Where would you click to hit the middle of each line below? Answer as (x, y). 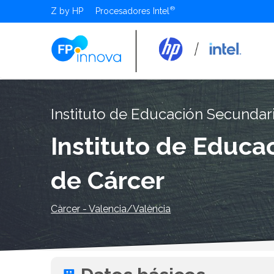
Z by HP (67, 11)
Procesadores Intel (133, 11)
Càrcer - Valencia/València (111, 209)
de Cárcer (108, 180)
